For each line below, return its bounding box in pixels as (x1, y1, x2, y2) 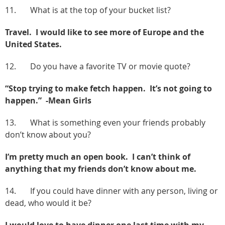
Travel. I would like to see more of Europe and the (5, 26, 204, 38)
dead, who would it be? (5, 197, 91, 208)
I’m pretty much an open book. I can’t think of (5, 151, 190, 162)
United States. (5, 38, 64, 50)
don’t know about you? (5, 129, 91, 140)
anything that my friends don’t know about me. (5, 163, 198, 174)
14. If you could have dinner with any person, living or (5, 185, 218, 196)
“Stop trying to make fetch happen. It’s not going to (5, 82, 212, 94)
